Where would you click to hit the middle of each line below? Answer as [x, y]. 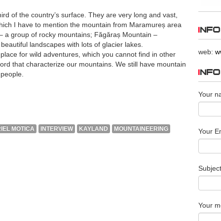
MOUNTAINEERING [141, 129]
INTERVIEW [57, 129]
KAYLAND [93, 129]
